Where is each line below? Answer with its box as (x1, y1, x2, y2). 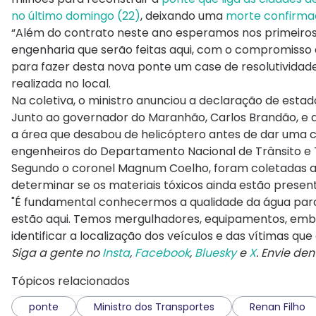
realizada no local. (11, 75, 111, 92)
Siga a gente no (11, 244, 102, 261)
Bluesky (195, 244, 236, 261)
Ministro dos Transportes (94, 299, 214, 314)
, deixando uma (140, 7, 226, 24)
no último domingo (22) (11, 7, 140, 24)
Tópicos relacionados (11, 272, 130, 289)
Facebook (135, 244, 190, 261)
